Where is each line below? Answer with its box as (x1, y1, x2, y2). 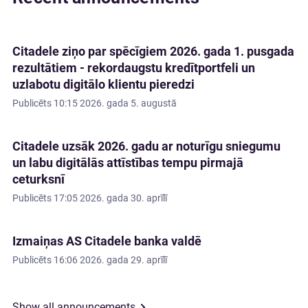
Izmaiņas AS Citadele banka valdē (12, 234, 201, 248)
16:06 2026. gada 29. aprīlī (54, 254, 167, 265)
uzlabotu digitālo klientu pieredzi (12, 77, 195, 91)
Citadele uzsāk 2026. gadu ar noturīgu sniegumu (12, 139, 280, 153)
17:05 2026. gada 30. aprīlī (54, 192, 167, 203)
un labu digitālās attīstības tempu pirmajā (12, 155, 243, 170)
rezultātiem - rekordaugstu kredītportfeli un (12, 60, 255, 75)
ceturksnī (12, 172, 65, 186)
